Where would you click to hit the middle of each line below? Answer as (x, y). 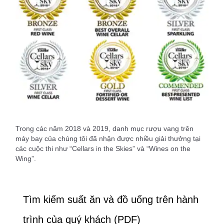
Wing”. (26, 158)
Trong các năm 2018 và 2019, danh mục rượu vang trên (104, 128)
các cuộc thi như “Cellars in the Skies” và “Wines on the (103, 148)
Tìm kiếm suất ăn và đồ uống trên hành (111, 199)
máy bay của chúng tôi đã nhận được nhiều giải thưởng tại (108, 138)
